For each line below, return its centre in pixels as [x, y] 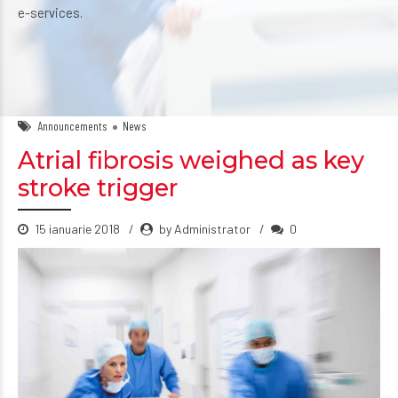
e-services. [50, 12]
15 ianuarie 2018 [79, 229]
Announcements [72, 126]
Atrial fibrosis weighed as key [191, 160]
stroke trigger [98, 188]
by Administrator [205, 229]
